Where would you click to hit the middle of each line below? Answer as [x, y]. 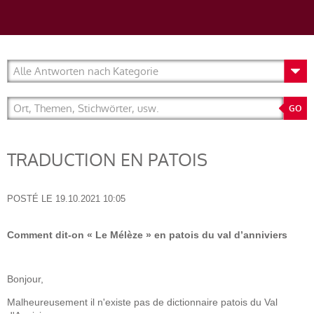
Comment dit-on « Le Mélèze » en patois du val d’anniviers [147, 235]
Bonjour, [25, 279]
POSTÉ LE [30, 199]
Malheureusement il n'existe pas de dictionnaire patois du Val [142, 302]
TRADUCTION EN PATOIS [107, 160]
